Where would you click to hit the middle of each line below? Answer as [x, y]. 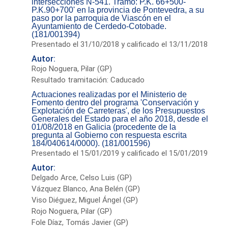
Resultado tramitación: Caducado [88, 80]
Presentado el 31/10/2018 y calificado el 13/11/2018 [120, 44]
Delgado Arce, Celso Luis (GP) [82, 177]
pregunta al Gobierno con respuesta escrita [109, 135]
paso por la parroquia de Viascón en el [102, 18]
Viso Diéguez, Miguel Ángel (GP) [85, 200]
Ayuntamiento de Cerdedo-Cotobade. [99, 26]
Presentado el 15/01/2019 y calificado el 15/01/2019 [120, 153]
